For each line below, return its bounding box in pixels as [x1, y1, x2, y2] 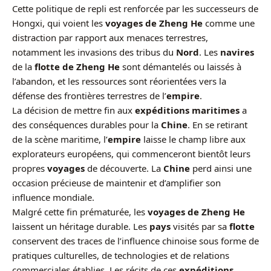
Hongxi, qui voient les [12, 17, 105, 30]
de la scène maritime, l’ [12, 133, 108, 146]
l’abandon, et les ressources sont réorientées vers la [12, 75, 226, 88]
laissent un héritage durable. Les [12, 220, 149, 233]
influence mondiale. [12, 191, 94, 204]
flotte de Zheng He [34, 60, 120, 73]
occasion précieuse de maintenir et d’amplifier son [12, 177, 221, 189]
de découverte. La [85, 162, 163, 175]
